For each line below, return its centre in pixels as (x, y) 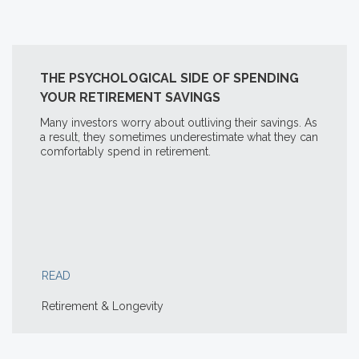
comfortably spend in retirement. (125, 151)
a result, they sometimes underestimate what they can (179, 137)
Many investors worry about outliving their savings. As (179, 123)
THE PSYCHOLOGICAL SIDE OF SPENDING (169, 78)
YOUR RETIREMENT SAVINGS (130, 97)
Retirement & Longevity (103, 306)
